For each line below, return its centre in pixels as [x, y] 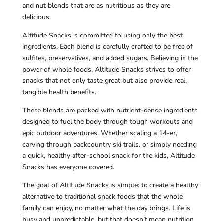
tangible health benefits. [59, 92]
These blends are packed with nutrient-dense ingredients [110, 110]
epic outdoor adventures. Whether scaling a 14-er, [99, 133]
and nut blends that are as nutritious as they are [96, 6]
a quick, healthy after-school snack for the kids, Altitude [108, 156]
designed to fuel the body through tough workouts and [107, 122]
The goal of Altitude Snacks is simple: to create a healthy [110, 185]
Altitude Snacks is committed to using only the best [102, 36]
